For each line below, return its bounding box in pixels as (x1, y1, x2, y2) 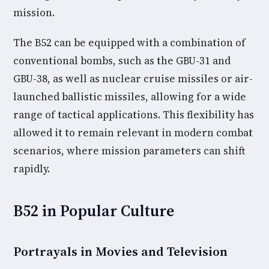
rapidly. (13, 162, 50, 176)
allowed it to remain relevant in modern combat (13, 125, 253, 140)
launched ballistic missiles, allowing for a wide (13, 89, 246, 104)
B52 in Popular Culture (13, 200, 174, 222)
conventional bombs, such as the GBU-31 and (13, 53, 231, 68)
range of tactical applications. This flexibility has (13, 107, 254, 122)
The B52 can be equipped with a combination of (13, 35, 246, 50)
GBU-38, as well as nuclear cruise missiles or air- (13, 71, 253, 86)
